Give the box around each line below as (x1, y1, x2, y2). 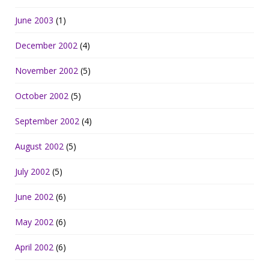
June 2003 (15, 14, 53, 26)
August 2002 (15, 141, 64, 153)
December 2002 (15, 40, 77, 52)
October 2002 (15, 90, 68, 102)
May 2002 (15, 216, 53, 228)
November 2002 (15, 65, 78, 77)
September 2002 (15, 115, 79, 127)
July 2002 (15, 166, 50, 178)
